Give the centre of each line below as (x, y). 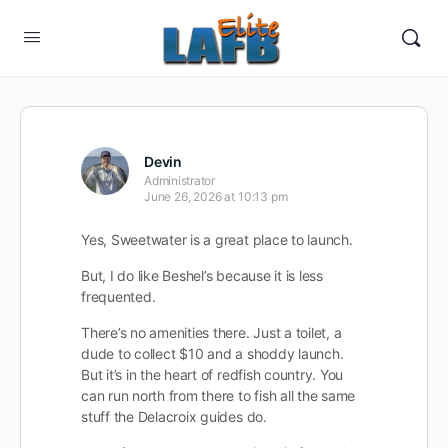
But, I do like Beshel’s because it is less (202, 275)
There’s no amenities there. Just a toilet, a (211, 332)
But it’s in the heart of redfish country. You (212, 374)
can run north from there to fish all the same (218, 395)
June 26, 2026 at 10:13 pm (216, 196)
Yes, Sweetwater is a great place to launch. (217, 239)
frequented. (118, 296)
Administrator (179, 180)
